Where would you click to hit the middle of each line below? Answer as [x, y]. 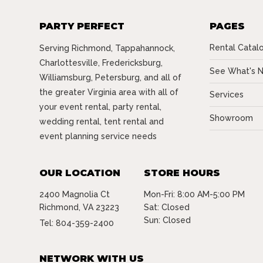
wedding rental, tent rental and [102, 122]
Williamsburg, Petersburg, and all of [111, 77]
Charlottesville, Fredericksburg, [101, 63]
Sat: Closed [167, 207]
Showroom [232, 118]
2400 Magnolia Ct [75, 194]
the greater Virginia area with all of [109, 92]
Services [227, 95]
